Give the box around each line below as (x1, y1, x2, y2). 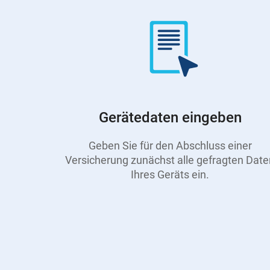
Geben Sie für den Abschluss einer (88, 139, 252, 152)
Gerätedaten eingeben (98, 109, 242, 127)
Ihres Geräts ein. (131, 168, 209, 181)
